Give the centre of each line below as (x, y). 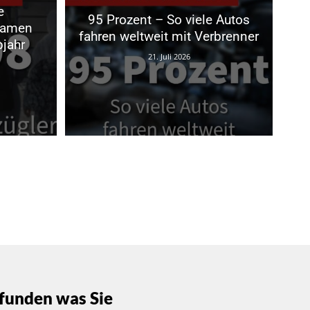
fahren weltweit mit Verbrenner (169, 37)
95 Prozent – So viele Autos (169, 20)
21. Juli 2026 (169, 57)
